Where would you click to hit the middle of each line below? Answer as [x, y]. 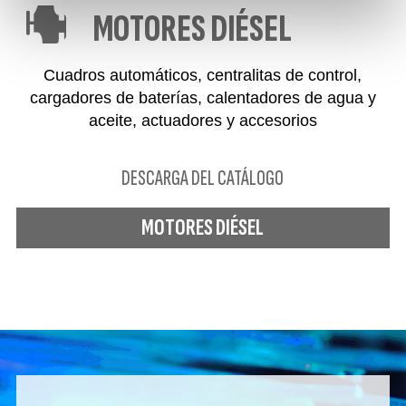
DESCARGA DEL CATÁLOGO [203, 178]
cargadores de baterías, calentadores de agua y [203, 97]
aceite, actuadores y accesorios [203, 120]
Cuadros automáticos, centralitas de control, [203, 75]
